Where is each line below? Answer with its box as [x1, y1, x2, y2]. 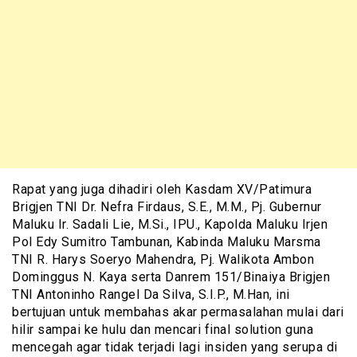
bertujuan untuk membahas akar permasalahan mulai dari [12, 304, 344, 320]
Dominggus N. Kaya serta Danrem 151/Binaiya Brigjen [12, 269, 330, 285]
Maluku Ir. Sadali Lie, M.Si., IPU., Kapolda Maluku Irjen [12, 217, 328, 233]
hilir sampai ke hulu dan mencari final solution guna [12, 322, 313, 338]
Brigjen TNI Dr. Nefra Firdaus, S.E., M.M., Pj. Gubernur [12, 199, 322, 215]
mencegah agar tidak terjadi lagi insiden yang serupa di [12, 339, 338, 355]
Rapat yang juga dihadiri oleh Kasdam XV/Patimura [12, 182, 312, 198]
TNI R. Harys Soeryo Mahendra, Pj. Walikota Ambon [12, 252, 314, 268]
